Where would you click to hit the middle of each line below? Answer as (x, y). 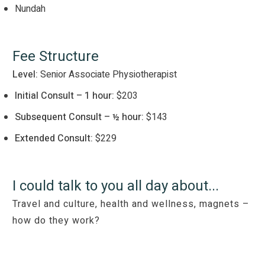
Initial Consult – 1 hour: (64, 96)
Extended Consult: (54, 139)
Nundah (30, 9)
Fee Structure (56, 57)
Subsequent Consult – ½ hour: (79, 117)
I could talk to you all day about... (116, 186)
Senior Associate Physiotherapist (107, 75)
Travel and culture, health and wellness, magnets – (131, 204)
